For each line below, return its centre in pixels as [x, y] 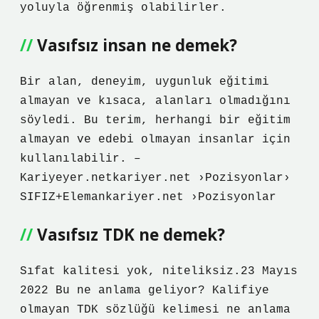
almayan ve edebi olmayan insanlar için [155, 140]
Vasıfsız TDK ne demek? [131, 235]
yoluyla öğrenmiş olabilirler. [123, 8]
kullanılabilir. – [80, 159]
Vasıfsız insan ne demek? [137, 45]
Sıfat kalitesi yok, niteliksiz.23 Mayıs [159, 271]
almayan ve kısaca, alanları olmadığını [155, 101]
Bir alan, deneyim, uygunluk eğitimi [145, 82]
